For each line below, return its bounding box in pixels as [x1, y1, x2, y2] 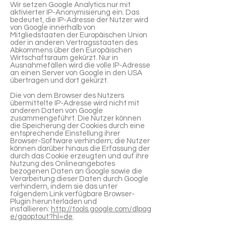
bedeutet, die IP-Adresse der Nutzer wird [10, 16, 148, 24]
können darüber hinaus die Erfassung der [10, 145, 150, 152]
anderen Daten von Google [10, 107, 103, 115]
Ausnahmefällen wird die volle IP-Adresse [10, 62, 150, 69]
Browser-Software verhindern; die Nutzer [10, 137, 150, 145]
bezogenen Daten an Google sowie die [10, 167, 142, 175]
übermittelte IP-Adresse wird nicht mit [10, 99, 139, 107]
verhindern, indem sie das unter [10, 183, 118, 190]
